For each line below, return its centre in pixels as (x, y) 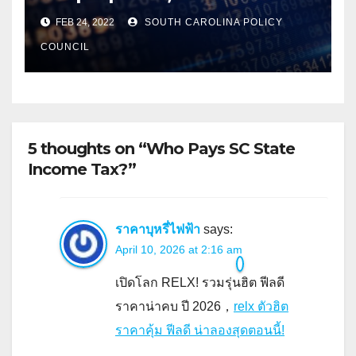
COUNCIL (65, 46)
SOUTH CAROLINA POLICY (212, 22)
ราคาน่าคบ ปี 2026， (174, 306)
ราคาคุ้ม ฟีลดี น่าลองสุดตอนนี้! (200, 330)
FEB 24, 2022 (85, 22)
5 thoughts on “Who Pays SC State (161, 148)
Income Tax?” (82, 169)
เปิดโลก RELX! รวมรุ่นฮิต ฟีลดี (200, 282)
